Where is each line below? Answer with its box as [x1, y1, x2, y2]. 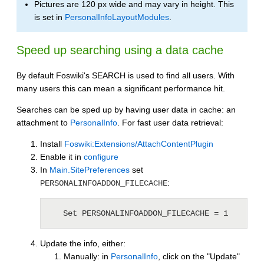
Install [40, 138, 64, 148]
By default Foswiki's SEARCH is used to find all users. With [16, 70, 235, 80]
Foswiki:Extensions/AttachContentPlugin [64, 138, 213, 148]
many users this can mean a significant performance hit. [16, 83, 225, 93]
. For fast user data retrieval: [117, 117, 223, 127]
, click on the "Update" [158, 251, 240, 261]
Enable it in [40, 151, 84, 161]
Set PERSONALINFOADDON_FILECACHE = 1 [63, 208, 228, 218]
